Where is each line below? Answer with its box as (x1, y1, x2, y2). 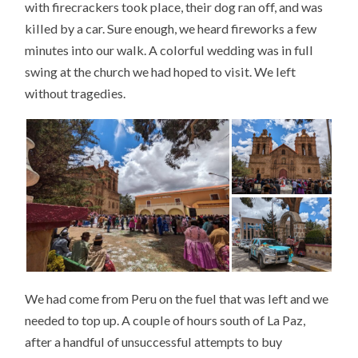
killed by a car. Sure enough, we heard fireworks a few (25, 20, 317, 36)
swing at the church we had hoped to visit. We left (25, 63, 296, 79)
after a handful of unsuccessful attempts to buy (25, 334, 283, 350)
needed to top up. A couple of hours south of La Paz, (25, 312, 306, 328)
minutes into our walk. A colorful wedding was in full (25, 42, 314, 58)
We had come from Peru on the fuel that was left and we (25, 291, 329, 307)
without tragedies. (25, 85, 126, 101)
